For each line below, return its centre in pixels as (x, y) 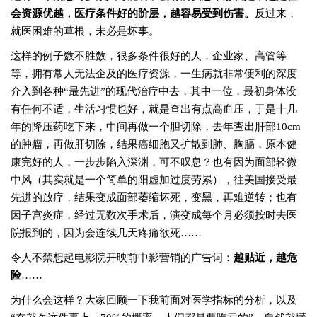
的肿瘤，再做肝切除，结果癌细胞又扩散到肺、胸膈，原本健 (154, 144)
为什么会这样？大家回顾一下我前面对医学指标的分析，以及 (154, 300)
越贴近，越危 (265, 258)
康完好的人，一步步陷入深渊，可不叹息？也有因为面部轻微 (154, 162)
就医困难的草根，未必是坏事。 (85, 31)
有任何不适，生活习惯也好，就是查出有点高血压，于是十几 (154, 109)
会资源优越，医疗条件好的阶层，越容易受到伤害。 (133, 13)
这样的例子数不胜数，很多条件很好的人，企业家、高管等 (149, 56)
